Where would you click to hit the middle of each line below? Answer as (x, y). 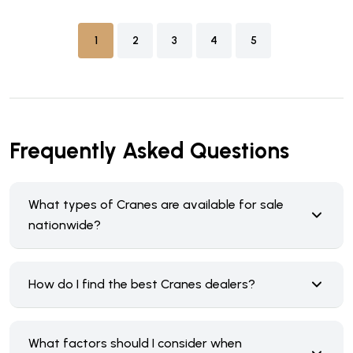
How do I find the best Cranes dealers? (142, 284)
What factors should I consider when (135, 343)
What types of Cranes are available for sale (156, 204)
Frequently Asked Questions (149, 150)
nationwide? (65, 225)
